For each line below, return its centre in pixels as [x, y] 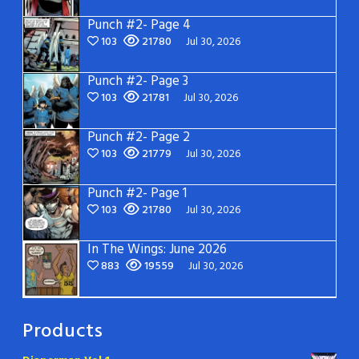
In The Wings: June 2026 [157, 249]
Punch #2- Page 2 [139, 137]
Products [63, 331]
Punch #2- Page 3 [138, 81]
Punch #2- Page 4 [139, 25]
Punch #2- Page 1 [137, 193]
